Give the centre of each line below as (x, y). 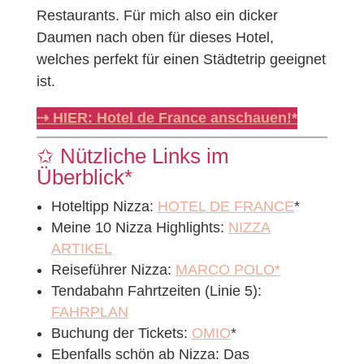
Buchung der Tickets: (121, 333)
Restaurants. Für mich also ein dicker (157, 15)
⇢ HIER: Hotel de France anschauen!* (167, 117)
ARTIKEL (81, 248)
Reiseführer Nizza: (113, 269)
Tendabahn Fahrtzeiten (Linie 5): (156, 290)
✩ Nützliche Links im (132, 156)
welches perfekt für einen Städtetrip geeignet (181, 59)
